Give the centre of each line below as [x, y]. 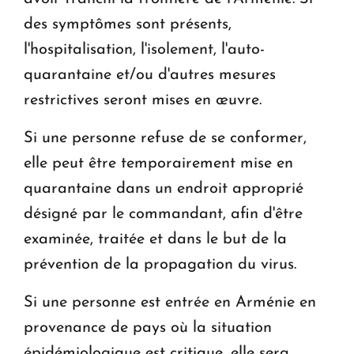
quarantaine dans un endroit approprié [164, 188]
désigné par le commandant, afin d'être [163, 214]
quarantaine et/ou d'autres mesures [150, 75]
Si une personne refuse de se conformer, [165, 138]
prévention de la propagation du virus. [160, 264]
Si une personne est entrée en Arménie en [170, 302]
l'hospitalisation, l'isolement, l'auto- [144, 49]
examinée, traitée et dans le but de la [155, 239]
